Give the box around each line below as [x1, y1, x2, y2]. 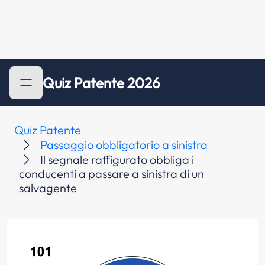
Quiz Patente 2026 [43, 74, 160, 92]
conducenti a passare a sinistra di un [19, 166, 204, 181]
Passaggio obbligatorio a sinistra [40, 137, 208, 152]
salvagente [19, 180, 77, 195]
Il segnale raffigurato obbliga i [40, 152, 194, 167]
